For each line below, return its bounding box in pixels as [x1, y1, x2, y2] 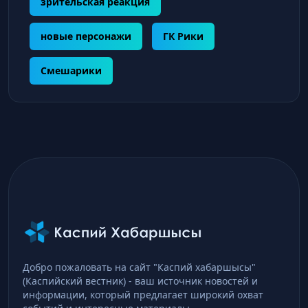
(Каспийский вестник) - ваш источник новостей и [23, 274, 258, 287]
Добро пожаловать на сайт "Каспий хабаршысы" [23, 260, 256, 274]
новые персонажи [41, 29, 131, 43]
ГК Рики [163, 29, 203, 43]
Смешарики [41, 63, 102, 77]
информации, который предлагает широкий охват [23, 287, 263, 301]
